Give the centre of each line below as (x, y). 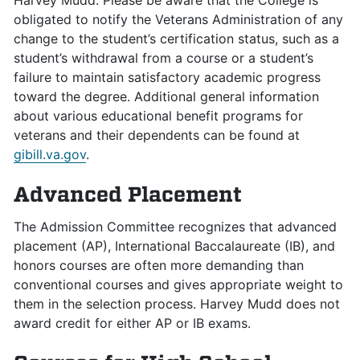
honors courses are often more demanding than (159, 265)
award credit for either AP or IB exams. (132, 323)
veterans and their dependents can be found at (157, 135)
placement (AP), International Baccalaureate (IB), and (174, 246)
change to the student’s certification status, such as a (176, 39)
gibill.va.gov (50, 154)
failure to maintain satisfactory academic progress (167, 77)
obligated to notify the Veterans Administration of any (178, 19)
